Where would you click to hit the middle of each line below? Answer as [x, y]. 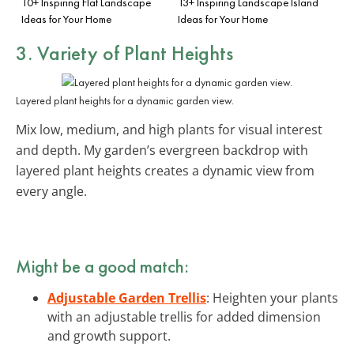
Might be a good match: [102, 266]
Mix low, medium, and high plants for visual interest [169, 129]
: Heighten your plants [272, 298]
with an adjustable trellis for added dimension [184, 316]
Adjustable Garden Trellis [127, 298]
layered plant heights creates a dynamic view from [165, 170]
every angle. [51, 191]
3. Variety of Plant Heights [124, 53]
